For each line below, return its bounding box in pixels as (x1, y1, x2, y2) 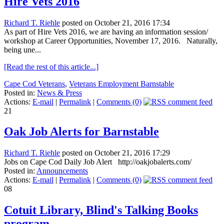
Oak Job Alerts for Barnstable (4, 125, 159, 138)
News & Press (37, 88, 82, 97)
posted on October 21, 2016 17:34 (60, 18, 170, 27)
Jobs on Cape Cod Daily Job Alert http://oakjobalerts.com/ (4, 157, 195, 166)
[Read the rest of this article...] (4, 62, 98, 71)
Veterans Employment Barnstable (69, 79, 174, 88)
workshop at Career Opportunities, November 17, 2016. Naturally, (4, 36, 217, 45)
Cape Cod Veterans (4, 79, 65, 88)
